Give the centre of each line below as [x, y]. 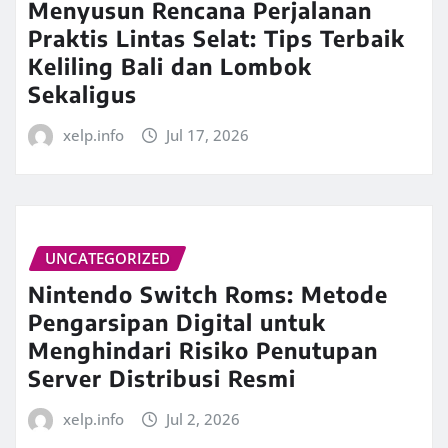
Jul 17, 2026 [208, 135]
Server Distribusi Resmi [162, 378]
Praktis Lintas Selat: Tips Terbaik [216, 38]
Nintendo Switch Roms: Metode [208, 294]
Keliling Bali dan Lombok [170, 66]
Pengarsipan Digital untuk [177, 322]
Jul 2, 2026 [203, 419]
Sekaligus [82, 94]
